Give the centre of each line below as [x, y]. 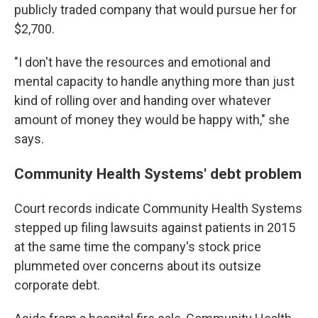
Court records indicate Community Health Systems [158, 208]
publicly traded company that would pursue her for [155, 10]
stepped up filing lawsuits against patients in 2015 [155, 227]
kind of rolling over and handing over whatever [143, 100]
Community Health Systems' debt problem [158, 174]
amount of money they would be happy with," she [152, 120]
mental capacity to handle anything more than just [154, 81]
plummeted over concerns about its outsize [138, 266]
